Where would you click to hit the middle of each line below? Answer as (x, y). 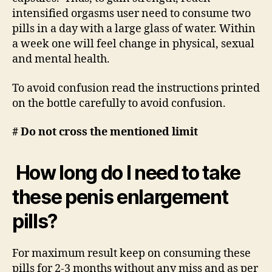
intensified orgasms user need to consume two (131, 14)
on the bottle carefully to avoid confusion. (119, 103)
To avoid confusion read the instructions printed (136, 88)
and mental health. (61, 59)
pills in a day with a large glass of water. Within (134, 29)
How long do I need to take (128, 173)
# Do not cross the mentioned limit (105, 132)
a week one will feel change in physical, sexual (133, 44)
